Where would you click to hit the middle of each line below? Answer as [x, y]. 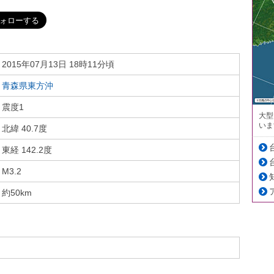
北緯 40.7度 [24, 128]
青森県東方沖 [28, 86]
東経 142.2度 [27, 150]
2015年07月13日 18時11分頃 [58, 64]
